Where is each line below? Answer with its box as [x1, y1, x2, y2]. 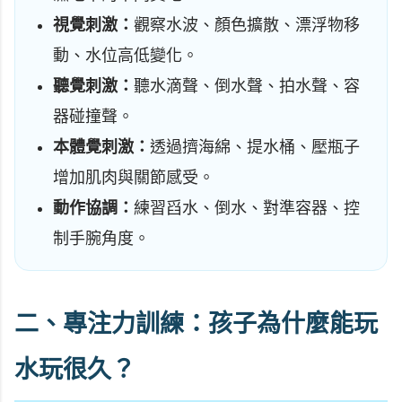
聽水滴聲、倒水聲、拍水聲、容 [134, 76, 360, 95]
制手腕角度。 [53, 229, 150, 248]
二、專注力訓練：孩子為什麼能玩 [14, 310, 378, 337]
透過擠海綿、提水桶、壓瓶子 [150, 137, 360, 156]
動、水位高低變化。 [53, 46, 198, 65]
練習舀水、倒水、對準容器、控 [134, 198, 360, 217]
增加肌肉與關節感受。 [53, 168, 214, 187]
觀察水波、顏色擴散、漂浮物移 [134, 15, 360, 34]
